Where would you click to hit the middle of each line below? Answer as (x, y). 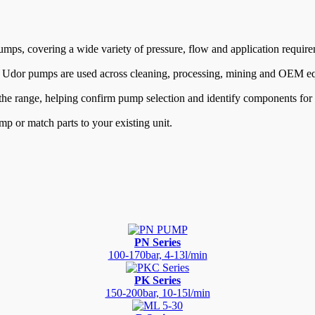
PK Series (157, 281)
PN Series (157, 243)
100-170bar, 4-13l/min (157, 255)
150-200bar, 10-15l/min (157, 293)
